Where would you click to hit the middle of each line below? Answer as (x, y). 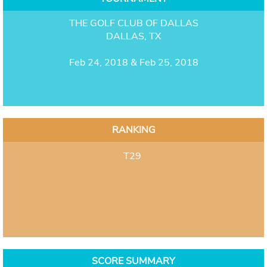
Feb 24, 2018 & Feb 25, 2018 (133, 62)
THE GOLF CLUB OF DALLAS (133, 23)
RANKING (133, 130)
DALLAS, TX (133, 36)
